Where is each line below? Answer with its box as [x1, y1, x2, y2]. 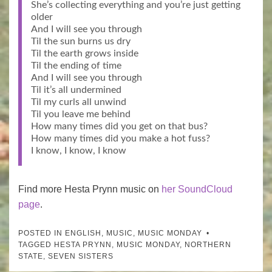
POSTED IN [18, 229, 65, 238]
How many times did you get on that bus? [31, 121, 208, 132]
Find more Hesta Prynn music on [18, 184, 161, 195]
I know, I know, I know [31, 146, 126, 156]
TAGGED [18, 240, 54, 250]
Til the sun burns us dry [31, 36, 131, 47]
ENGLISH [65, 229, 101, 238]
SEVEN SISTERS [48, 252, 114, 261]
